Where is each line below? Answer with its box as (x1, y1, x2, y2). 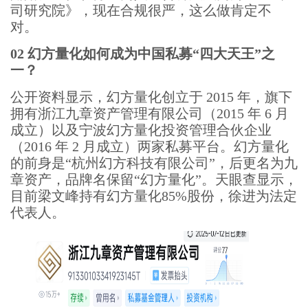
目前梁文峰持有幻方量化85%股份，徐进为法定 (10, 188, 297, 203)
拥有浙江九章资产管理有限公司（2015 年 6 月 (10, 106, 289, 121)
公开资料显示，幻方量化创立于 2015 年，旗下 (10, 89, 292, 104)
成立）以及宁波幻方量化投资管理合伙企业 (10, 122, 272, 137)
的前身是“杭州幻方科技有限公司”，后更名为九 (10, 155, 298, 170)
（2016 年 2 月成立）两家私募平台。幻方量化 (10, 139, 289, 154)
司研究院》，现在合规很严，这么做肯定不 (10, 3, 272, 18)
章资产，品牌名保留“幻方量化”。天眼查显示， (10, 172, 298, 187)
